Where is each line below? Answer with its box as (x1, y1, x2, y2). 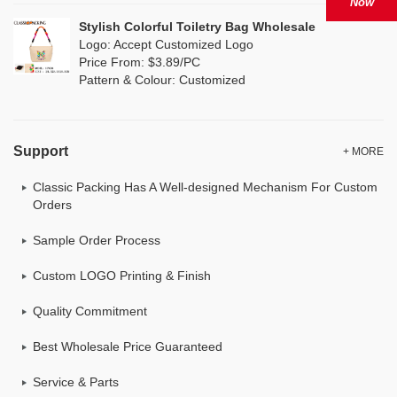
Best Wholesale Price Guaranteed (33, 339, 222, 354)
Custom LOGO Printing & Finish (33, 269, 211, 283)
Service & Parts (33, 375, 119, 389)
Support (13, 144, 68, 159)
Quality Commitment (33, 304, 147, 318)
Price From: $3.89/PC (79, 55, 200, 69)
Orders (33, 198, 72, 212)
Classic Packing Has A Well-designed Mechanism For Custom (33, 180, 378, 194)
